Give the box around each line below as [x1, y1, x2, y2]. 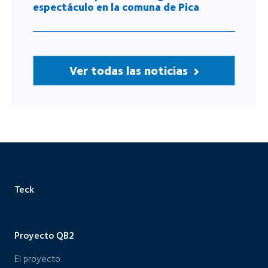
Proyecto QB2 [14, 229, 75, 241]
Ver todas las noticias [69, 63, 191, 78]
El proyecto [14, 252, 60, 264]
